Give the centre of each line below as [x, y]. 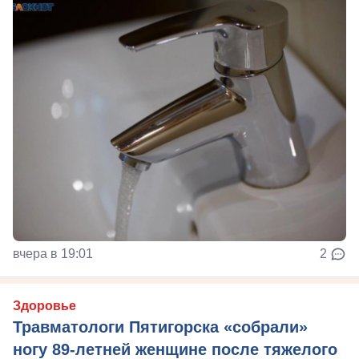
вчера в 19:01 [53, 254]
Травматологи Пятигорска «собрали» [160, 327]
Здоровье [44, 306]
